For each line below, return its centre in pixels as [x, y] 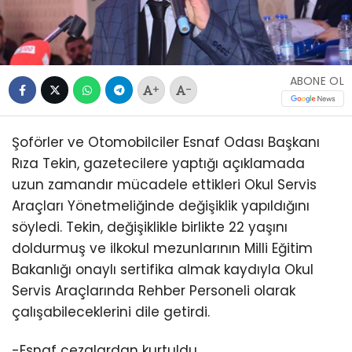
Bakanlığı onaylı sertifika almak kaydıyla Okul [163, 269]
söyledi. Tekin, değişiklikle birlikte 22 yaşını [150, 227]
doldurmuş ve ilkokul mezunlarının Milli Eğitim [162, 248]
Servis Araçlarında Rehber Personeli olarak [154, 290]
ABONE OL [317, 81]
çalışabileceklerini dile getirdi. [111, 312]
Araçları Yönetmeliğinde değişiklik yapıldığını [161, 205]
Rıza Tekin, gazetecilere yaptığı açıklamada [158, 163]
